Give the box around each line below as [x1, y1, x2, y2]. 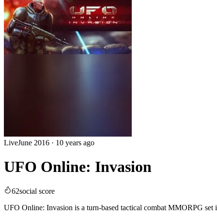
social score [19, 187, 55, 196]
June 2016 [18, 139, 49, 147]
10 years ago [56, 139, 94, 147]
